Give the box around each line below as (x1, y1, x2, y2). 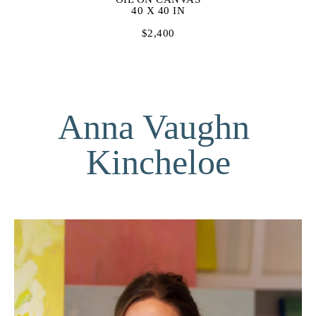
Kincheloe (85, 142, 231, 182)
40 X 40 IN (131, 4, 185, 16)
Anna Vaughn (57, 107, 250, 147)
